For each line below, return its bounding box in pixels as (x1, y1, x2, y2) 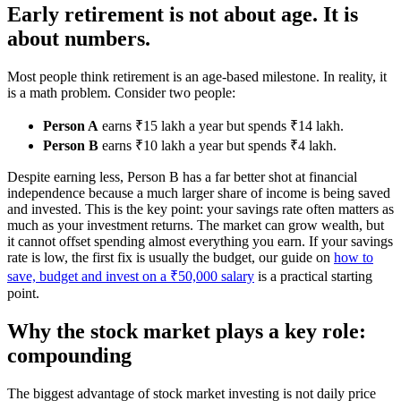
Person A (43, 117, 98, 133)
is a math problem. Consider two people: (7, 84, 235, 100)
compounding (7, 343, 132, 367)
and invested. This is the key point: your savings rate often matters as (7, 200, 394, 217)
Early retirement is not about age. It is (7, 2, 358, 26)
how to (334, 249, 373, 265)
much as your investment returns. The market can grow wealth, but (7, 217, 384, 233)
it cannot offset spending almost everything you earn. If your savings (7, 233, 393, 249)
